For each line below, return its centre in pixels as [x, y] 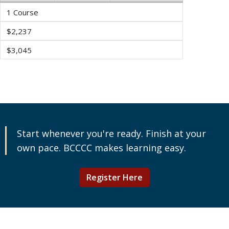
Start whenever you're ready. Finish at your [111, 133]
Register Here [114, 177]
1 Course [22, 12]
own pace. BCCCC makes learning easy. [101, 148]
